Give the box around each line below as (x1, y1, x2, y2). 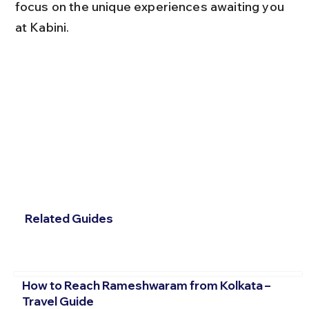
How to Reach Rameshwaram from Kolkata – (21, 278, 270, 293)
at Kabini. (14, 19, 70, 35)
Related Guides (24, 211, 113, 226)
